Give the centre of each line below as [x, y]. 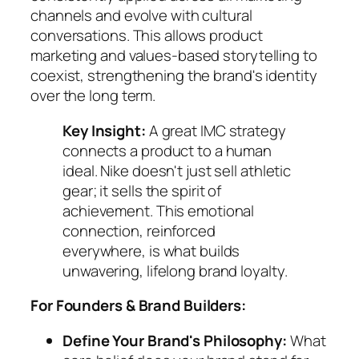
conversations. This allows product [147, 36]
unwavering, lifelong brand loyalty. [175, 270]
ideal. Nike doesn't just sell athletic [177, 170]
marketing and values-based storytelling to [174, 56]
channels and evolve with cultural [141, 16]
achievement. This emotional [159, 210]
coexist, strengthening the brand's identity [174, 76]
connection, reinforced [139, 230]
